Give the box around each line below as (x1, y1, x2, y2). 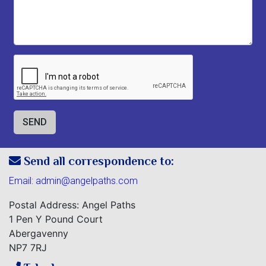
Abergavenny (9, 227, 68, 239)
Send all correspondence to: (21, 154, 174, 167)
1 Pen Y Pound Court (9, 213, 103, 225)
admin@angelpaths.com (36, 175, 138, 186)
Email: (9, 175, 36, 186)
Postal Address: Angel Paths (9, 199, 135, 211)
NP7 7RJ (9, 242, 47, 254)
